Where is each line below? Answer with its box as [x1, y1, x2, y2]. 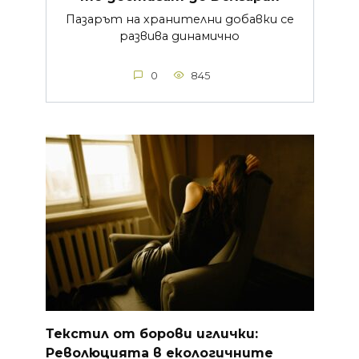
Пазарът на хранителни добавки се [65, 11, 294, 26]
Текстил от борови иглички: [45, 325, 258, 341]
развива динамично [119, 28, 240, 43]
